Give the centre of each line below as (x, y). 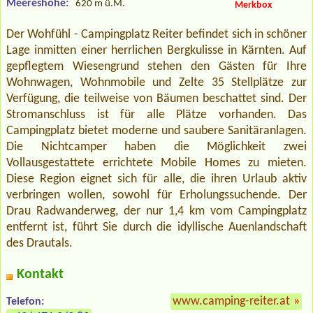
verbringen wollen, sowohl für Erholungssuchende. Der (156, 195)
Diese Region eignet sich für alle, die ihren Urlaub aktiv (156, 179)
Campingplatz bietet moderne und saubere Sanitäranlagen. (156, 131)
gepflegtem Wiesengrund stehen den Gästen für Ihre (156, 66)
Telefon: (25, 301)
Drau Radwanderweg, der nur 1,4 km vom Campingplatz (156, 211)
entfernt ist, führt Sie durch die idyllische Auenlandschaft (156, 227)
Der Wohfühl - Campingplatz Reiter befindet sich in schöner (156, 34)
